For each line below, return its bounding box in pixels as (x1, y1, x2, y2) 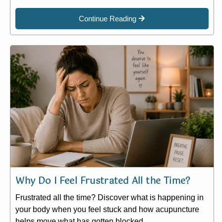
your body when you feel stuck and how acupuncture (15, 205, 200, 214)
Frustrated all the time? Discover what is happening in (15, 193, 204, 202)
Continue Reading (79, 14, 137, 23)
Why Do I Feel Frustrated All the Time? (15, 174, 191, 189)
